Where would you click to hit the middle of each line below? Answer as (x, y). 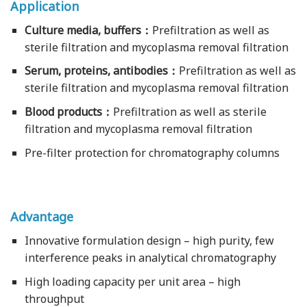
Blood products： (69, 112)
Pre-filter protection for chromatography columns (152, 152)
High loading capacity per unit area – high (132, 281)
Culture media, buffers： (88, 30)
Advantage (42, 217)
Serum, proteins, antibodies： (101, 71)
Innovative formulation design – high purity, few (149, 241)
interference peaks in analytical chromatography (150, 258)
